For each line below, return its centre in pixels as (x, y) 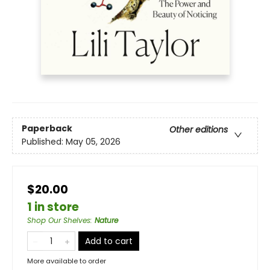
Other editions (199, 130)
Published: (44, 142)
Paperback (47, 129)
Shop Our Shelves (59, 220)
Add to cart (109, 241)
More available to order (67, 261)
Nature (106, 220)
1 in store (53, 207)
